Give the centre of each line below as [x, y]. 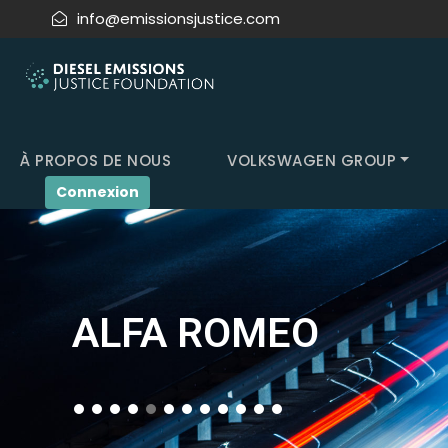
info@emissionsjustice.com [178, 18]
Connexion [97, 191]
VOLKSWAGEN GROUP [311, 160]
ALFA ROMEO [195, 332]
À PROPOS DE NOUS [95, 160]
